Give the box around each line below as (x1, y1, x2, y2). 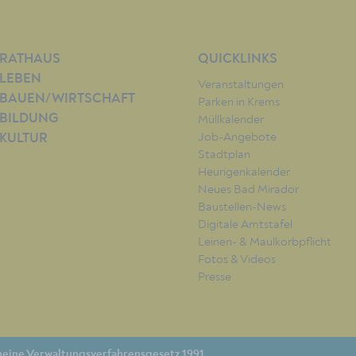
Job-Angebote (198, 130, 277, 145)
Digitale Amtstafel (198, 217, 292, 232)
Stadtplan (198, 147, 250, 162)
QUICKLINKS (198, 52, 277, 67)
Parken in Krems (198, 95, 280, 110)
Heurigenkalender (198, 164, 290, 180)
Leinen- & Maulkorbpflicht (198, 234, 331, 250)
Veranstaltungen (198, 77, 284, 92)
